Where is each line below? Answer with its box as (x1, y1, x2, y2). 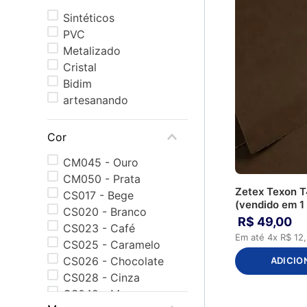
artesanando (62, 93, 128, 107)
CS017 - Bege (62, 188, 134, 202)
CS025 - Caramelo (62, 237, 160, 251)
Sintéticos (62, 10, 114, 25)
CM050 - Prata (62, 171, 140, 186)
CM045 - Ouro (62, 155, 138, 169)
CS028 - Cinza (62, 270, 140, 284)
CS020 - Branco (62, 204, 147, 219)
